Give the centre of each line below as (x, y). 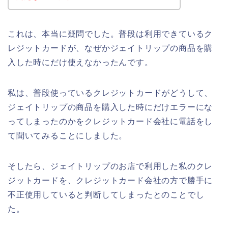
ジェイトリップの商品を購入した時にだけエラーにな (110, 107)
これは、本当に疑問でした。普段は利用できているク (110, 34)
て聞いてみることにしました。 (68, 135)
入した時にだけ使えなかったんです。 (80, 62)
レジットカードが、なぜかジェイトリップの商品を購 (110, 48)
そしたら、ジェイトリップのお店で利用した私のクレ (110, 166)
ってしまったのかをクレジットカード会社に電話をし (110, 121)
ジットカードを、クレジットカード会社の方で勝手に (110, 180)
